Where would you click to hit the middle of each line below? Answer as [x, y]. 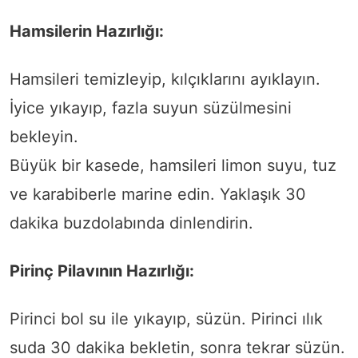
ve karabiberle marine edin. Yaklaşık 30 [158, 195]
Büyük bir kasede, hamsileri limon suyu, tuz [173, 166]
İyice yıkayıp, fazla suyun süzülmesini [151, 108]
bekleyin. [44, 137]
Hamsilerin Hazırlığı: [87, 32]
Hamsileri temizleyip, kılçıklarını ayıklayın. [165, 80]
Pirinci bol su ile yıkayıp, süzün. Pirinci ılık [166, 319]
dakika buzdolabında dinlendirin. [131, 223]
